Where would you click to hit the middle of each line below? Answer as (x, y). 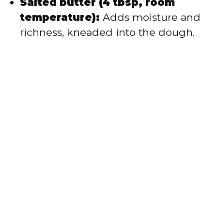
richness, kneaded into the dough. (107, 32)
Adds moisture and (150, 17)
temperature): (60, 17)
